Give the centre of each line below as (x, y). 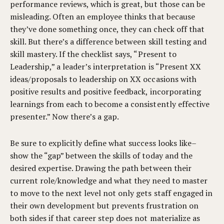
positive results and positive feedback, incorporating (105, 91)
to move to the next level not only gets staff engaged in (111, 193)
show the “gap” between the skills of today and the (101, 155)
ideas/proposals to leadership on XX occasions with (103, 79)
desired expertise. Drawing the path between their (101, 168)
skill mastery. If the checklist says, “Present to (93, 54)
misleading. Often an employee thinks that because (102, 16)
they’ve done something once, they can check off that (107, 29)
